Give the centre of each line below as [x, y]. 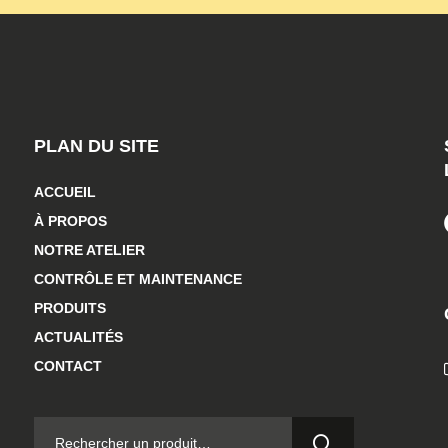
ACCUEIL [64, 192]
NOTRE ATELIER [89, 250]
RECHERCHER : [85, 426]
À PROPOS [70, 221]
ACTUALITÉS [78, 337]
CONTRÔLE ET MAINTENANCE [137, 279]
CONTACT [67, 366]
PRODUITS [69, 308]
